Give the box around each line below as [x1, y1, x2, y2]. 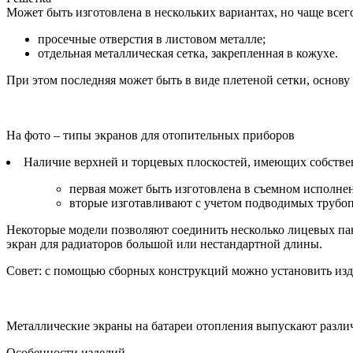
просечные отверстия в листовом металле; [38, 32, 266, 46]
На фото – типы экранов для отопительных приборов [6, 128, 295, 142]
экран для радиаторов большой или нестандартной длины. [6, 236, 322, 251]
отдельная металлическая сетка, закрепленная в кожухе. [38, 46, 338, 60]
